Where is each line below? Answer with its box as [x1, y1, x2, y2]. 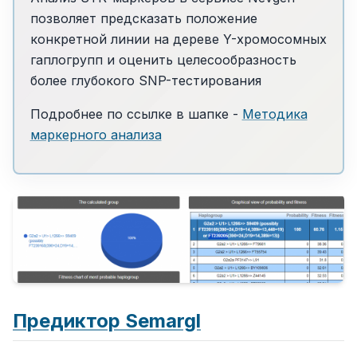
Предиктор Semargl [13, 309, 201, 333]
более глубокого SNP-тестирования [29, 72, 261, 88]
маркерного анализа [29, 126, 162, 143]
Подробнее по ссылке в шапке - [29, 105, 242, 122]
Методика [241, 105, 308, 122]
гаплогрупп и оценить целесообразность [29, 51, 296, 68]
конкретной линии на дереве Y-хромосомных [29, 30, 327, 47]
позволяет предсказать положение [29, 10, 257, 26]
